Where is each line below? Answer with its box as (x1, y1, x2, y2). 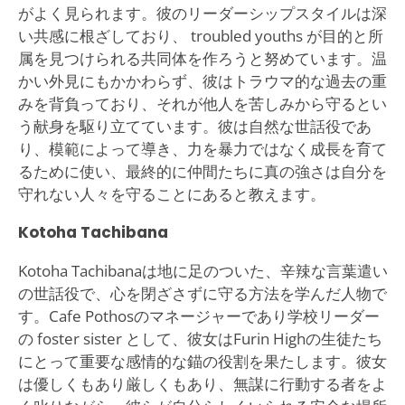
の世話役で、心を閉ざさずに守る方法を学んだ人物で (17, 282, 387, 304)
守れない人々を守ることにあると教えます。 (17, 183, 325, 204)
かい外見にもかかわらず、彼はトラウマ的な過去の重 (17, 70, 387, 91)
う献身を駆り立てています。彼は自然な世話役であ (17, 115, 372, 137)
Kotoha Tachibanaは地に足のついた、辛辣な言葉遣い (17, 259, 388, 281)
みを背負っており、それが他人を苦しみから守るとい (17, 92, 387, 114)
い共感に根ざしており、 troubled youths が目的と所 (17, 24, 383, 46)
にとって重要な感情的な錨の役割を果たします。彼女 (17, 350, 387, 372)
